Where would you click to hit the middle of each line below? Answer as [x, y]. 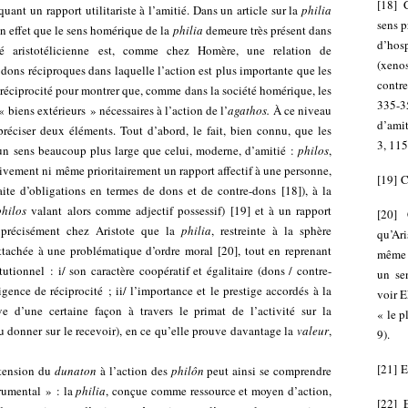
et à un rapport [291, 210]
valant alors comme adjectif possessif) [126, 210]
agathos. [249, 110]
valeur [313, 331]
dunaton [76, 371]
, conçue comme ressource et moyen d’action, [219, 391]
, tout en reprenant [285, 250]
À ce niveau [301, 110]
